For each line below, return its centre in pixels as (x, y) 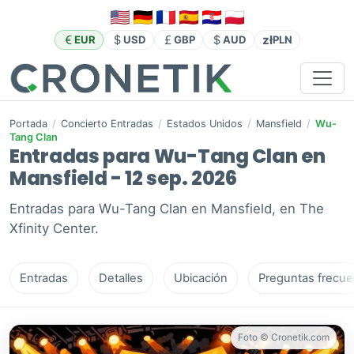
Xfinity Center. (54, 229)
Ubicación (201, 279)
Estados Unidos (205, 124)
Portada (28, 124)
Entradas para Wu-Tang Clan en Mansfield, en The (167, 209)
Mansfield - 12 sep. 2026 (123, 179)
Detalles (121, 279)
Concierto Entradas (107, 124)
